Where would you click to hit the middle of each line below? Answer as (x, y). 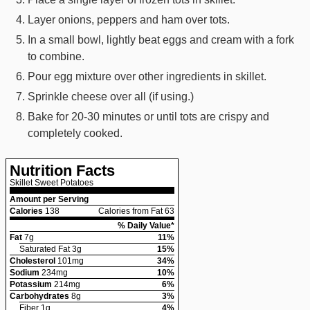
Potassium (31, 285)
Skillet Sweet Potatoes (52, 183)
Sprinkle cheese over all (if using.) (111, 97)
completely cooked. (75, 133)
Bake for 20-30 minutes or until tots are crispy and (149, 117)
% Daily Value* (146, 226)
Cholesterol (33, 261)
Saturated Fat (45, 249)
